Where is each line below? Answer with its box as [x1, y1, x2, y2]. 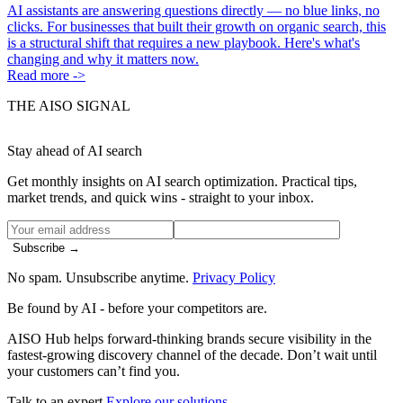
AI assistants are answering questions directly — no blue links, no [7, 2, 380, 18]
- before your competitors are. [96, 300, 267, 316]
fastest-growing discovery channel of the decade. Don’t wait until [7, 346, 377, 363]
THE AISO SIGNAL [7, 97, 130, 113]
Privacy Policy [193, 269, 275, 285]
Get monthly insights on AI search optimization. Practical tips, [7, 173, 357, 189]
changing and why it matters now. [7, 50, 199, 67]
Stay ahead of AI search [7, 142, 142, 158]
